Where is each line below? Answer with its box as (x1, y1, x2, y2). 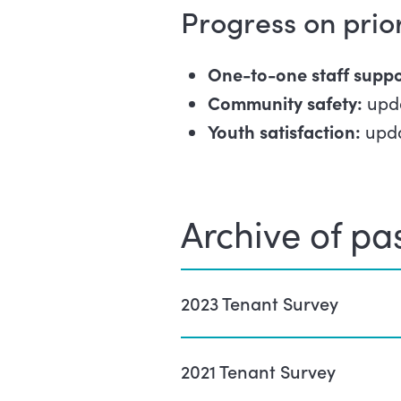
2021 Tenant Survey (180, 358, 336, 384)
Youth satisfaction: (207, 119, 361, 144)
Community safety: (207, 90, 367, 115)
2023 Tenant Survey (180, 290, 338, 316)
